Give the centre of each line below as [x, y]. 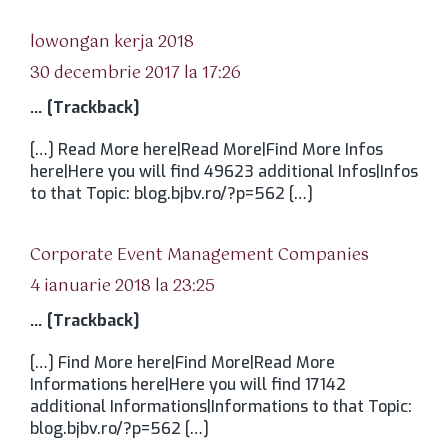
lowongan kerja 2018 [112, 42]
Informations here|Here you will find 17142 [188, 384]
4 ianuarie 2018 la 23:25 [122, 286]
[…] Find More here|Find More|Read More [182, 362]
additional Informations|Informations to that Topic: [221, 406]
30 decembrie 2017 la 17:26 [135, 73]
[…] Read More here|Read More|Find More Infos [206, 149]
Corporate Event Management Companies [199, 255]
